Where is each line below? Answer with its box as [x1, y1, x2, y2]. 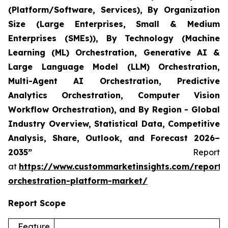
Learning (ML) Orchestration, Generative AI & [8, 47, 220, 58]
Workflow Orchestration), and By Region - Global [8, 104, 220, 115]
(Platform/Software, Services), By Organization [8, 4, 220, 15]
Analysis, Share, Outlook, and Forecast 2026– [8, 132, 220, 143]
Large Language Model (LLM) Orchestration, [8, 61, 220, 72]
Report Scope [8, 197, 66, 208]
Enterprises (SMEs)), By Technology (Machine [8, 33, 220, 43]
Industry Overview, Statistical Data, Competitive [8, 118, 220, 129]
